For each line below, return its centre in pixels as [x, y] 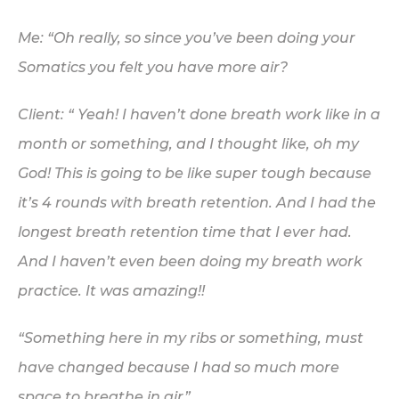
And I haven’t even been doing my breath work [190, 261]
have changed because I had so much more [179, 367]
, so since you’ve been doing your [236, 38]
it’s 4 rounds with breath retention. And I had [183, 203]
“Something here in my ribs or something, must [191, 338]
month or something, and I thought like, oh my [188, 144]
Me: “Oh [48, 38]
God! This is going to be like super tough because [195, 173]
